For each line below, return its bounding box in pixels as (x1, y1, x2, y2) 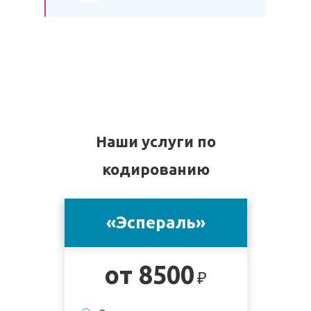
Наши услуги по (95, 133, 216, 150)
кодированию (101, 160, 210, 178)
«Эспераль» (106, 213, 205, 232)
